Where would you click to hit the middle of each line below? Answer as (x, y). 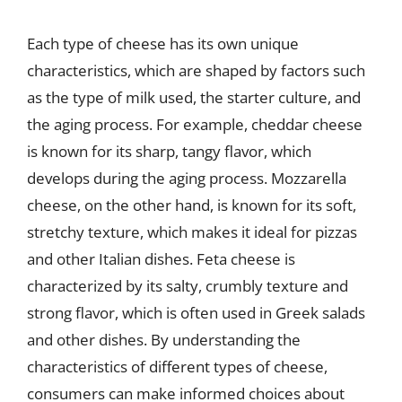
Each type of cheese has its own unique (163, 44)
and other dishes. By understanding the (164, 340)
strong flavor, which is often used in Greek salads (196, 313)
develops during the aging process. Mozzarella (187, 178)
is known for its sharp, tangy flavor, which (169, 151)
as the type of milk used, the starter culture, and (194, 97)
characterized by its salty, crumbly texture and (188, 286)
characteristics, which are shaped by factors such (196, 70)
